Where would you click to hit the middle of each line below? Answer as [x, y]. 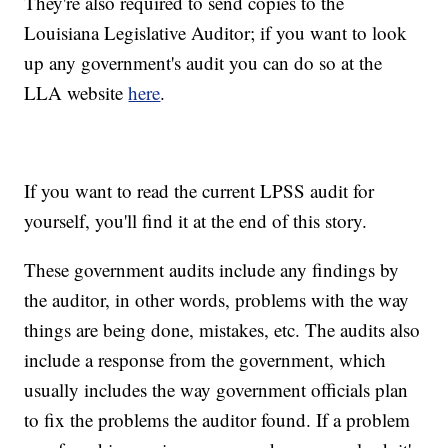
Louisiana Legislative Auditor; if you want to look [216, 33]
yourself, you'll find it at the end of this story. [196, 221]
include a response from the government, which [205, 360]
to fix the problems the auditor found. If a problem [217, 420]
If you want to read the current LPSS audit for [199, 191]
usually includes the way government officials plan [216, 390]
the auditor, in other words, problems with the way [217, 300]
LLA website [76, 93]
